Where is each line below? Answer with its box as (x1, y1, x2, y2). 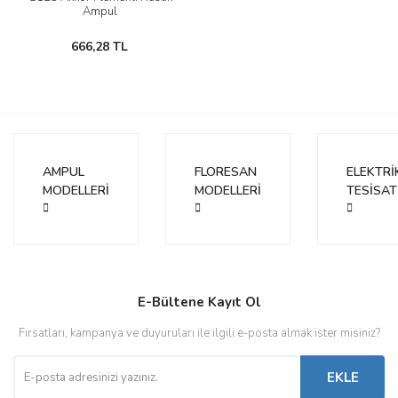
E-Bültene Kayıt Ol (137, 293, 261, 311)
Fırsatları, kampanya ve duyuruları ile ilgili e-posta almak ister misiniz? (18, 325, 380, 341)
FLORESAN (195, 163, 257, 180)
